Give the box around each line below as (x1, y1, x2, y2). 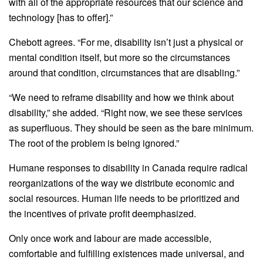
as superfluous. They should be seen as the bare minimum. (9, 121, 254, 135)
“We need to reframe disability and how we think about (9, 90, 234, 104)
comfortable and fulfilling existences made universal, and (9, 247, 244, 261)
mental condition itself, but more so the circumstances (9, 50, 230, 65)
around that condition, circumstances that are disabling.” (9, 66, 240, 80)
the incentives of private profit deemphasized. (9, 207, 196, 221)
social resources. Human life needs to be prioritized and (9, 191, 240, 205)
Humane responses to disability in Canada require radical (9, 161, 248, 175)
